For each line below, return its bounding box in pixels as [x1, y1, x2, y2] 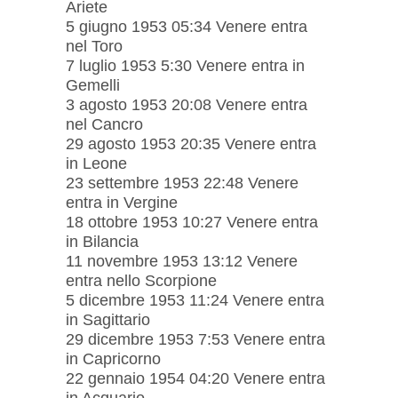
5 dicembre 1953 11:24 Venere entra [66, 291, 324, 309]
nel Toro [66, 36, 123, 55]
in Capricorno [66, 349, 161, 368]
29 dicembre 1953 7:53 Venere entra [66, 330, 325, 348]
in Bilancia [66, 232, 139, 251]
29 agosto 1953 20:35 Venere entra [66, 134, 316, 153]
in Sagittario [66, 310, 150, 329]
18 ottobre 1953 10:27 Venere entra [66, 212, 318, 231]
